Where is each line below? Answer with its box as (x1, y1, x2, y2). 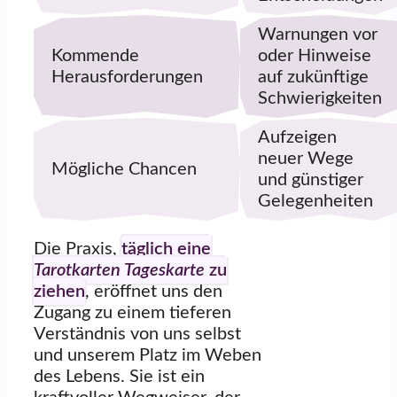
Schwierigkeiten (258, 89, 382, 107)
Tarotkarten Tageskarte (34, 261, 205, 279)
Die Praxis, (34, 239, 121, 258)
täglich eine (121, 239, 211, 258)
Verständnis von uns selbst (34, 324, 241, 343)
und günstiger (258, 170, 363, 189)
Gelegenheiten (258, 191, 373, 210)
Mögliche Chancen (51, 160, 197, 178)
